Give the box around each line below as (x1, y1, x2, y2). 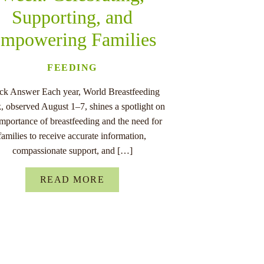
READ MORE (39, 174, 105, 184)
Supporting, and (12, 6, 133, 28)
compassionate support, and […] (12, 145, 133, 156)
